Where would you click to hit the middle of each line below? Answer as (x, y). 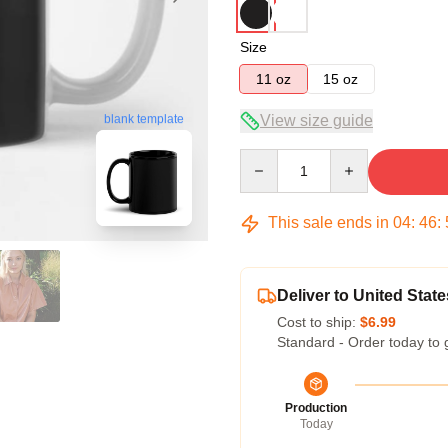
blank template (144, 118)
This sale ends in (328, 222)
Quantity (265, 158)
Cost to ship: (318, 322)
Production (316, 408)
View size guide (316, 120)
